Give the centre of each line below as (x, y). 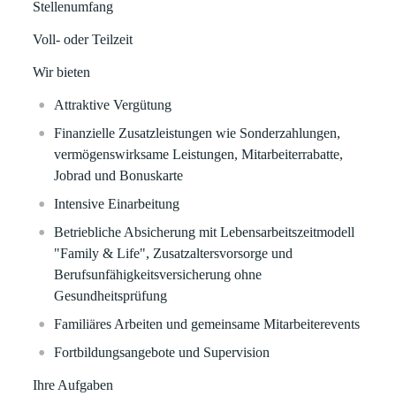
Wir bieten (62, 72)
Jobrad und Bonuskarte (121, 175)
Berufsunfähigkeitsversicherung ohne (158, 274)
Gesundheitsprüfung (111, 296)
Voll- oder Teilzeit (83, 39)
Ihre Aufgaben (73, 385)
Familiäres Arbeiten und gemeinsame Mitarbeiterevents (207, 324)
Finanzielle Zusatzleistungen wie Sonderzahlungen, (198, 133)
